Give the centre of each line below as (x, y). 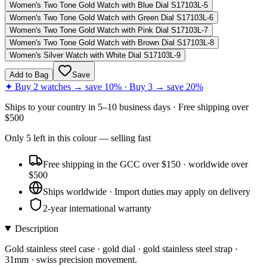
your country (62, 107)
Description (36, 228)
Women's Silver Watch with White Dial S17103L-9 (95, 55)
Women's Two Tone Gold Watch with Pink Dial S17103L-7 (109, 30)
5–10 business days (134, 107)
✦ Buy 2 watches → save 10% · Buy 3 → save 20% (104, 86)
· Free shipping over (209, 107)
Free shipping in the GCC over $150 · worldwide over (145, 164)
